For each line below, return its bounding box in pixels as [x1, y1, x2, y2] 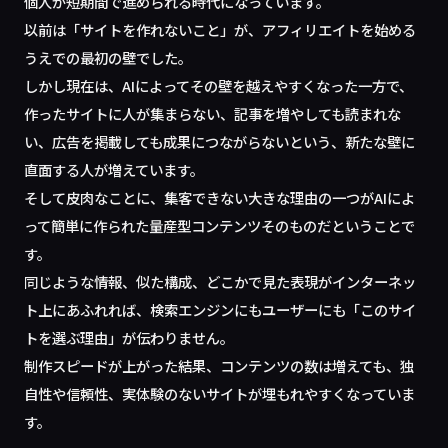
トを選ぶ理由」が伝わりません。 [24, 327, 235, 348]
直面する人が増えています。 [24, 159, 205, 180]
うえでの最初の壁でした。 [24, 47, 193, 68]
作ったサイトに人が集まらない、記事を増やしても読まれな [24, 103, 402, 124]
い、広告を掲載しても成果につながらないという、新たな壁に [24, 131, 416, 152]
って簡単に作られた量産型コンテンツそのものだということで [24, 215, 416, 236]
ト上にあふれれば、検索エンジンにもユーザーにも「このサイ [24, 299, 417, 320]
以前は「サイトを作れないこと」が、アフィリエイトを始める [24, 19, 417, 40]
